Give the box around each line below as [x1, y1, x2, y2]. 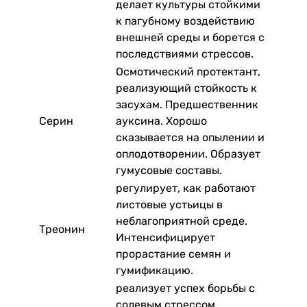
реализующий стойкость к [116, 81, 257, 95]
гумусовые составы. [116, 163, 222, 177]
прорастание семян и [116, 247, 231, 260]
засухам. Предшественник [116, 97, 258, 111]
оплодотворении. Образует [116, 147, 260, 160]
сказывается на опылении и [116, 130, 265, 144]
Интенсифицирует [116, 230, 215, 244]
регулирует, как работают [116, 181, 256, 195]
